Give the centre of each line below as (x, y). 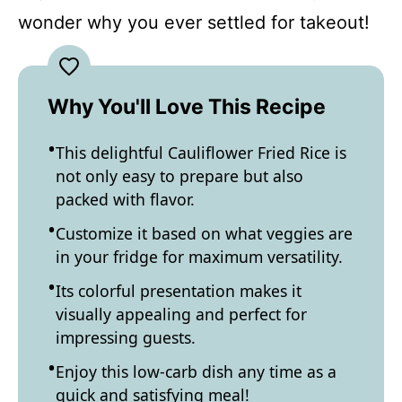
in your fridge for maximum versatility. (199, 257)
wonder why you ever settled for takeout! (194, 22)
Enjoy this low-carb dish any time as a (196, 371)
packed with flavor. (125, 199)
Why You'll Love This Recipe (187, 107)
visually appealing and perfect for (181, 314)
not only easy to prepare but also (179, 176)
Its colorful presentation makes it (179, 291)
